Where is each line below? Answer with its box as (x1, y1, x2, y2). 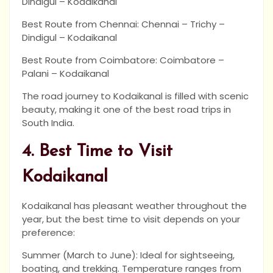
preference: (22, 226, 75, 239)
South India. (22, 116, 74, 130)
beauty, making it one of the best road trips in (22, 103, 231, 116)
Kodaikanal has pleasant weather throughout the (22, 199, 247, 213)
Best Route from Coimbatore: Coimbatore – (22, 54, 224, 67)
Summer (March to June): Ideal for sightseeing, (22, 249, 235, 262)
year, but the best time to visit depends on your (22, 213, 240, 226)
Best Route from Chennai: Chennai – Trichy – (22, 18, 225, 31)
